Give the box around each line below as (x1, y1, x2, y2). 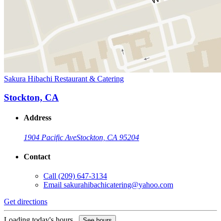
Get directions (4, 197, 47, 206)
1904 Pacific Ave (24, 133, 76, 142)
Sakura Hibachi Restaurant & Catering (4, 74, 124, 83)
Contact (24, 152, 50, 161)
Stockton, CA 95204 (76, 133, 139, 142)
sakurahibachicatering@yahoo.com (64, 181, 173, 189)
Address (24, 113, 51, 122)
